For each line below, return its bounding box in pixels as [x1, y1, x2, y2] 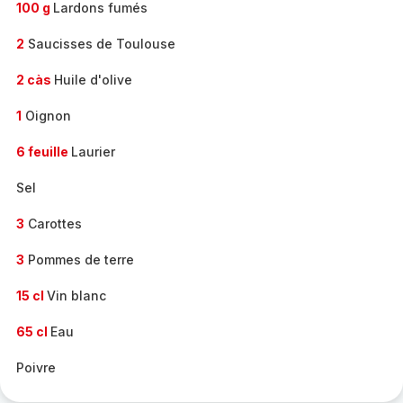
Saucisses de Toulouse [24, 36, 175, 51]
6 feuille [16, 144, 71, 159]
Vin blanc [47, 288, 106, 303]
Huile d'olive [54, 72, 132, 87]
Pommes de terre [24, 252, 134, 267]
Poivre [16, 360, 56, 375]
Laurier [71, 144, 115, 159]
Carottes [24, 216, 82, 231]
